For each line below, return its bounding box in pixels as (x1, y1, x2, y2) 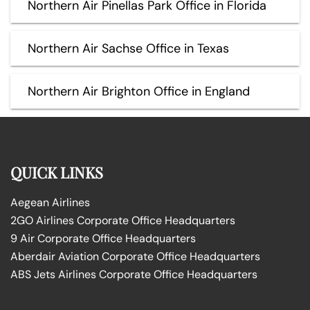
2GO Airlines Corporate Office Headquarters (10, 212, 235, 228)
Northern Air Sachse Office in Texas (28, 39, 229, 57)
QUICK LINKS (10, 161, 103, 183)
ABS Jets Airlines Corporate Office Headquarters (10, 266, 257, 282)
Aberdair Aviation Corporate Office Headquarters (10, 248, 260, 264)
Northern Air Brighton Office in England (28, 82, 250, 100)
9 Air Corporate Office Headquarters (10, 230, 196, 246)
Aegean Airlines (10, 194, 90, 210)
